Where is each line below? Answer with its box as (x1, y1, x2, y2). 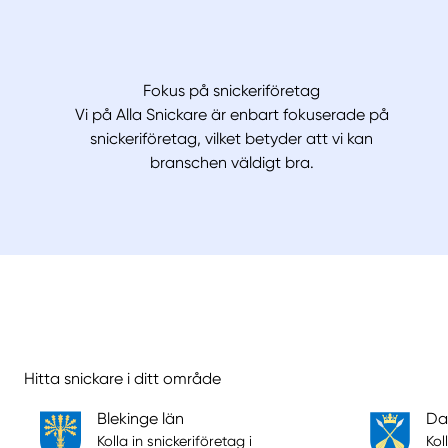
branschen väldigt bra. (149, 153, 314, 173)
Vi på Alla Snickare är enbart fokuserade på (74, 105, 389, 125)
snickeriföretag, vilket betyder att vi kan (90, 129, 374, 149)
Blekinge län (96, 409, 184, 429)
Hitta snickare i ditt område (24, 369, 221, 389)
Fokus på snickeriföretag (143, 81, 321, 101)
